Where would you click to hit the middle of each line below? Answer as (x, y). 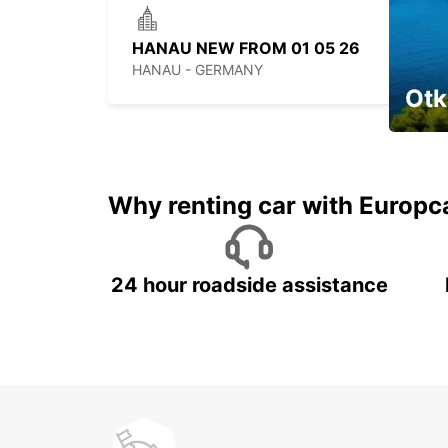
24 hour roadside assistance (249, 285)
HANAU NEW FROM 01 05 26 (246, 48)
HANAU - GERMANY (197, 70)
